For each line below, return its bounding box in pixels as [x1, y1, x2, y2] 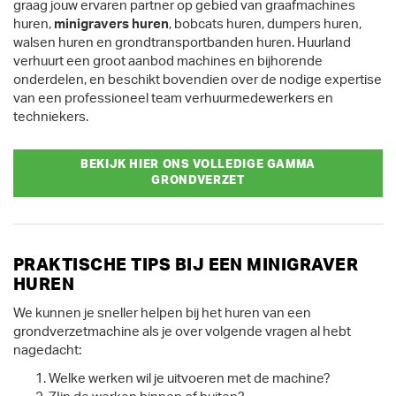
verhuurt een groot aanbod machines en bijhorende [13, 54, 323, 68]
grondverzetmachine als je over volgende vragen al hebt [13, 325, 351, 339]
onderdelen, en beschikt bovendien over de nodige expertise [13, 72, 382, 87]
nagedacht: [13, 344, 84, 357]
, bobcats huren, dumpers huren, [169, 17, 362, 31]
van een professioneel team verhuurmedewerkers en [13, 91, 333, 105]
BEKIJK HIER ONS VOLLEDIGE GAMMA [80, 158, 316, 171]
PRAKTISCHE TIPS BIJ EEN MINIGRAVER [13, 256, 359, 274]
